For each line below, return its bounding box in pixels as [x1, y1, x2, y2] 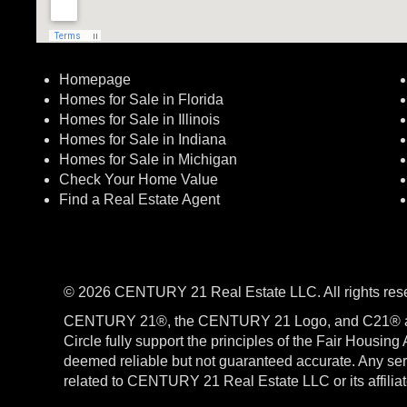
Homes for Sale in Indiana [59, 132, 226, 147]
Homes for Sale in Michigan [59, 152, 237, 167]
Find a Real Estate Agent [59, 192, 220, 207]
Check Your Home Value [59, 172, 218, 187]
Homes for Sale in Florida [59, 92, 223, 107]
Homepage [59, 72, 131, 87]
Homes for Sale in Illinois [59, 112, 220, 127]
